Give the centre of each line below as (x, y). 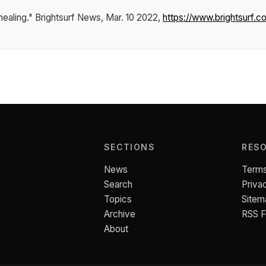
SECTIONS (129, 147)
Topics (118, 199)
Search (118, 184)
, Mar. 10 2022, (132, 17)
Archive (119, 214)
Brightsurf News (68, 17)
